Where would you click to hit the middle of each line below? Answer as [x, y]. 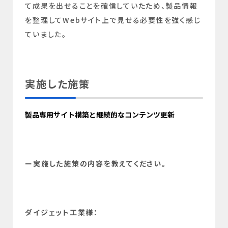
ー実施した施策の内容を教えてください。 [96, 164]
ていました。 [46, 34]
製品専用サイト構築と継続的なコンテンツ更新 [100, 115]
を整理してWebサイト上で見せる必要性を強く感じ [113, 20]
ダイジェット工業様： [62, 212]
